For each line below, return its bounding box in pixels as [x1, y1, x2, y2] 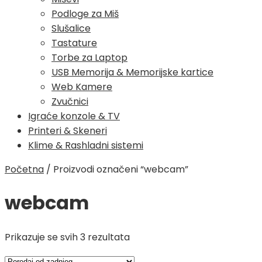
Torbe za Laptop [51, 50, 127, 64]
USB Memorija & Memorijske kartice [51, 65, 213, 79]
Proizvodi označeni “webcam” [53, 162, 188, 176]
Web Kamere [51, 80, 112, 94]
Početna [5, 162, 44, 176]
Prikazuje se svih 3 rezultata [5, 230, 130, 244]
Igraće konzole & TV [28, 109, 120, 123]
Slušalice [51, 21, 91, 35]
